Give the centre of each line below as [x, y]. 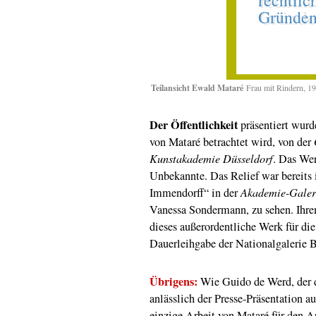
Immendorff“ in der [195, 192]
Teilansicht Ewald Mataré [197, 87]
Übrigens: [174, 281]
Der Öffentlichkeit [194, 124]
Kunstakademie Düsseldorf [211, 158]
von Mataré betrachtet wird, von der [232, 141]
